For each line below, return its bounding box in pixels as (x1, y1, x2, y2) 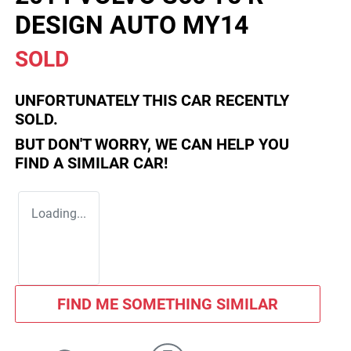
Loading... (31, 206, 86, 222)
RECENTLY (212, 91, 289, 110)
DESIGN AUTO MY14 (15, 10, 248, 41)
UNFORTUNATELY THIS (15, 91, 181, 110)
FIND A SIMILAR (15, 154, 133, 173)
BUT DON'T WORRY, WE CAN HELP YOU (15, 135, 289, 154)
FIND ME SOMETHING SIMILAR (56, 295, 278, 314)
